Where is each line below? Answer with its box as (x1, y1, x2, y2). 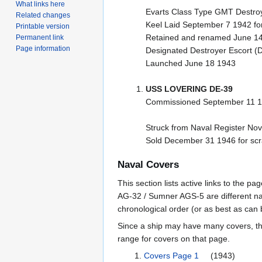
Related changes (16, 11, 71, 19)
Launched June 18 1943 (145, 58, 236, 68)
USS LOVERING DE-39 (145, 84, 233, 94)
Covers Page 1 (143, 251, 201, 261)
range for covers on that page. (118, 234, 230, 244)
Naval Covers (118, 159, 179, 171)
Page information (16, 44, 71, 53)
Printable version (16, 22, 70, 30)
